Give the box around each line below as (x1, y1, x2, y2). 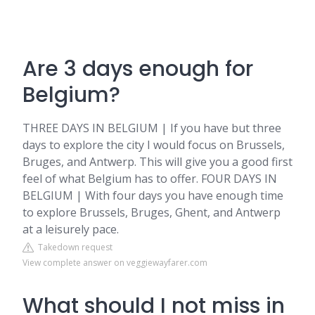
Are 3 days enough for (22, 54, 253, 84)
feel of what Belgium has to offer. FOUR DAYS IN (22, 171, 277, 186)
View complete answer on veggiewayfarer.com (22, 257, 207, 269)
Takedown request (34, 241, 112, 253)
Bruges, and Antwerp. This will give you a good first (22, 154, 292, 169)
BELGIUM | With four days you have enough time (22, 188, 283, 203)
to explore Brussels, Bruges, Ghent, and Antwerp (22, 205, 281, 220)
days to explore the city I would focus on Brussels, (22, 137, 285, 153)
